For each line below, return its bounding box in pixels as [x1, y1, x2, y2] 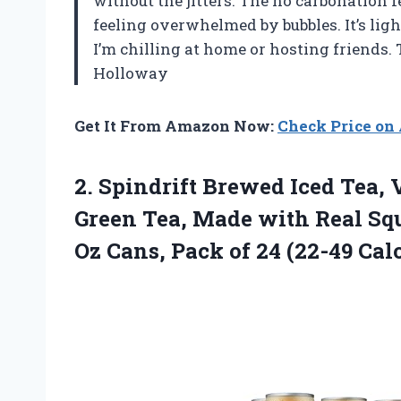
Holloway [93, 62, 168, 83]
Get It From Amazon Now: [74, 115, 277, 136]
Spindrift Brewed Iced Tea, [98, 171, 385, 200]
